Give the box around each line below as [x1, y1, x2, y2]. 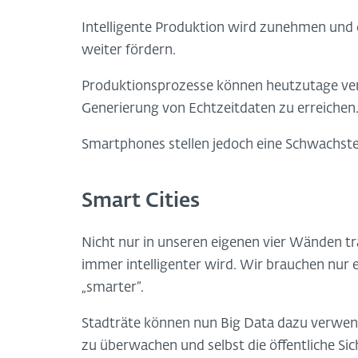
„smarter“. [82, 281, 144, 296]
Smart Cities [82, 191, 200, 211]
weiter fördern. [82, 43, 176, 58]
